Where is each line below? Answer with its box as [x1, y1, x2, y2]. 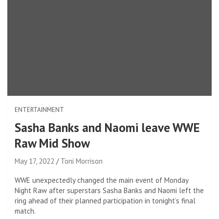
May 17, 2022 [15, 156, 54, 166]
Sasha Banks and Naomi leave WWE [15, 119, 200, 135]
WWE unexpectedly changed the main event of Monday [15, 175, 188, 185]
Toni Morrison [61, 156, 103, 166]
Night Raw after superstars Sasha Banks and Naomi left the [15, 185, 204, 195]
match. [15, 206, 36, 216]
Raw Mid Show [15, 135, 90, 151]
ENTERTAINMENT [15, 105, 64, 114]
